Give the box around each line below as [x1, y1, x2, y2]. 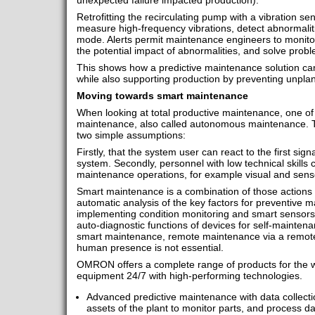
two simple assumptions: [76, 129, 186, 141]
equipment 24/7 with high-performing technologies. [76, 270, 302, 282]
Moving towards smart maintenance [76, 90, 248, 102]
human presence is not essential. [76, 242, 224, 254]
